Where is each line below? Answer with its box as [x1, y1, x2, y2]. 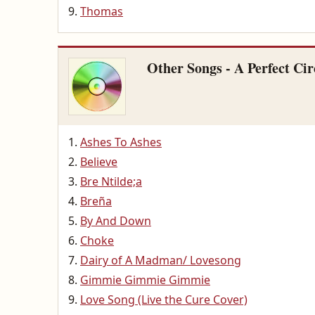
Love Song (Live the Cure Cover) [80, 292, 247, 307]
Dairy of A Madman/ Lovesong [80, 252, 241, 268]
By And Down [80, 213, 151, 229]
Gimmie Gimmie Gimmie [80, 272, 210, 288]
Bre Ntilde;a [80, 174, 142, 189]
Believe [80, 154, 117, 169]
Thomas [80, 4, 123, 19]
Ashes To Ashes [80, 134, 162, 150]
